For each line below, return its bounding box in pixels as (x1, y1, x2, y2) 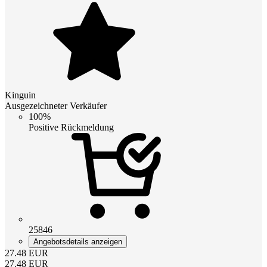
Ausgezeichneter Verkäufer (5, 101, 107, 111)
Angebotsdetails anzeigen (33, 237, 122, 247)
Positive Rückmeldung (29, 122, 114, 133)
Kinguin (5, 90, 36, 101)
